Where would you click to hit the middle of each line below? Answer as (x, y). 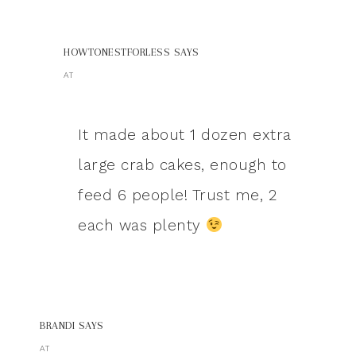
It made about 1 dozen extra (185, 135)
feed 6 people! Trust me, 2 (177, 195)
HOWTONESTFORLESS (117, 52)
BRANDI (57, 326)
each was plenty (142, 226)
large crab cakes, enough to (182, 165)
